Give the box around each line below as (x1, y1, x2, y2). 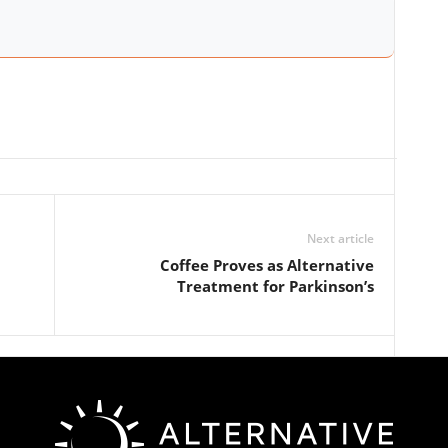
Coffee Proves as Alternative (159, 255, 374, 275)
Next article (306, 230, 374, 247)
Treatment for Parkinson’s (176, 276, 374, 296)
